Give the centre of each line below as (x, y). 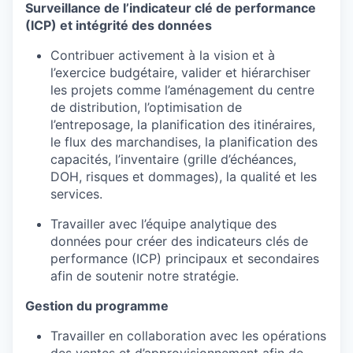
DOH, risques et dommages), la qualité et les (184, 176)
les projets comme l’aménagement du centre (182, 89)
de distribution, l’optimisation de (146, 107)
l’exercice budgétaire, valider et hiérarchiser (180, 72)
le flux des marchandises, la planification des (184, 141)
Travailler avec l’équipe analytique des (163, 223)
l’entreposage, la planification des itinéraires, (183, 124)
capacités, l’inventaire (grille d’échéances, (173, 159)
